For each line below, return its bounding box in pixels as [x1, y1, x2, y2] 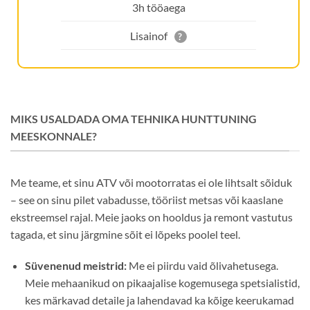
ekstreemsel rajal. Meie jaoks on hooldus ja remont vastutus [10, 210, 293, 224]
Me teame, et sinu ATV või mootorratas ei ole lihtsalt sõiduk [10, 175, 292, 189]
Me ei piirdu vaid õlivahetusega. [126, 259, 278, 273]
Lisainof [130, 28, 168, 42]
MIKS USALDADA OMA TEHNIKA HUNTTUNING [10, 112, 257, 125]
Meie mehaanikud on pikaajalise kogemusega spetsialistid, [24, 276, 300, 290]
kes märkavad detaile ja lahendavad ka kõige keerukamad [24, 293, 294, 307]
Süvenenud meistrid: [24, 259, 127, 273]
